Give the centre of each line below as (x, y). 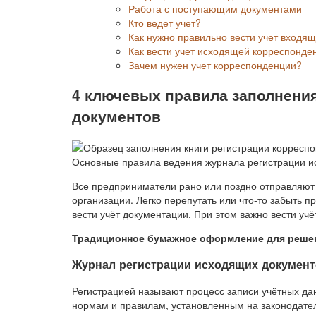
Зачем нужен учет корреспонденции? (215, 65)
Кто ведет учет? (165, 22)
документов (116, 115)
